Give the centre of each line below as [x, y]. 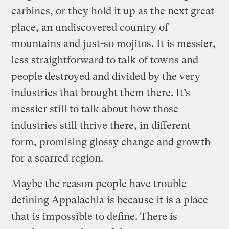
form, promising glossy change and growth [111, 142]
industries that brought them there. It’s [101, 93]
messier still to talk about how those [95, 109]
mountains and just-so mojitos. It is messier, [114, 43]
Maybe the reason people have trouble [99, 184]
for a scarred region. [58, 158]
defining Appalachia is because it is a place [110, 200]
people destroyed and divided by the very [106, 76]
